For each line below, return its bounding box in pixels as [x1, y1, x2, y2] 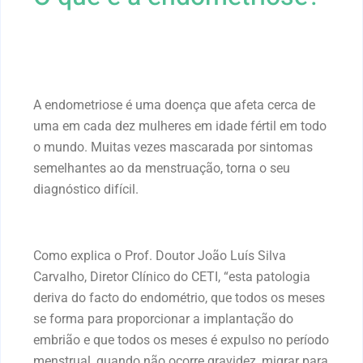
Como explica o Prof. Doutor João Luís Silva [33, 247, 286, 263]
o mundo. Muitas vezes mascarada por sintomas [33, 139, 313, 155]
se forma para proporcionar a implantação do [33, 310, 293, 327]
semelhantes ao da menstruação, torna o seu [33, 160, 290, 176]
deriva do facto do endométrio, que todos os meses [33, 289, 325, 305]
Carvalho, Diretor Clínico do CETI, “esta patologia [33, 268, 310, 284]
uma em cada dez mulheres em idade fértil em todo [33, 117, 327, 134]
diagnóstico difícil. [33, 181, 139, 197]
